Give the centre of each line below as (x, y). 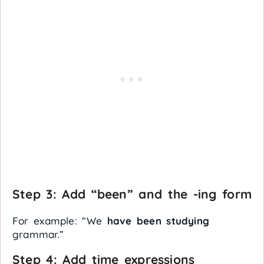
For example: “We (60, 220)
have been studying (158, 220)
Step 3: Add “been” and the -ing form (132, 194)
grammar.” (38, 234)
